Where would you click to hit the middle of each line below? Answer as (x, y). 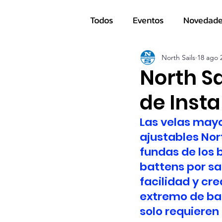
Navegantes (133, 59)
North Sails (178, 57)
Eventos (148, 20)
